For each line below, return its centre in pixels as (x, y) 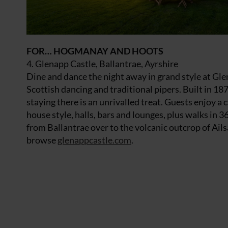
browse (42, 140)
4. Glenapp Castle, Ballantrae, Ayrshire (102, 64)
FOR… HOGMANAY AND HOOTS (95, 51)
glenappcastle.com (94, 140)
